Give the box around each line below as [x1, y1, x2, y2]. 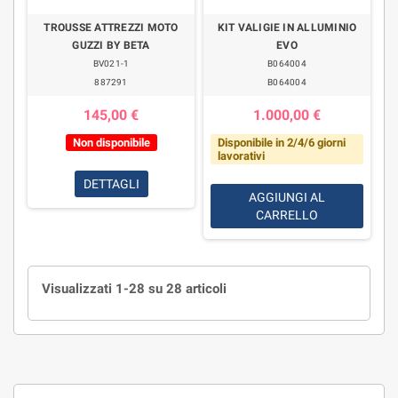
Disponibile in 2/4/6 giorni [217, 136, 346, 149]
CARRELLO [256, 208, 318, 222]
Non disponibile [72, 136, 150, 149]
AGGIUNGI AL [249, 190, 325, 204]
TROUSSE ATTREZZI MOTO [44, 21, 179, 34]
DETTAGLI [83, 177, 139, 191]
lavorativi [217, 149, 265, 163]
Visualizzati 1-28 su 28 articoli [42, 281, 227, 297]
